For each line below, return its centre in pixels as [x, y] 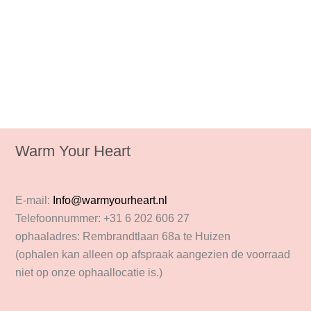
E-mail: [34, 200]
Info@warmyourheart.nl [110, 200]
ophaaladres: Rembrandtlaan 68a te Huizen [123, 236]
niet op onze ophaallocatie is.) [89, 272]
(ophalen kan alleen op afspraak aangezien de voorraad [152, 254]
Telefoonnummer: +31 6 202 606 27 [102, 218]
